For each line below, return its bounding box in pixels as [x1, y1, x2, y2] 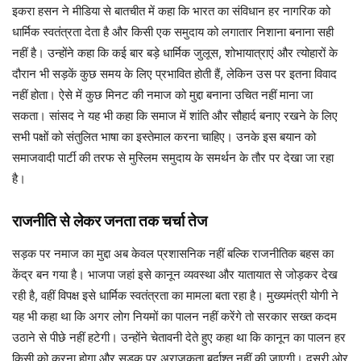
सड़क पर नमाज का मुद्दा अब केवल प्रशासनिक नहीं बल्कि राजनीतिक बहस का [12, 245, 334, 261]
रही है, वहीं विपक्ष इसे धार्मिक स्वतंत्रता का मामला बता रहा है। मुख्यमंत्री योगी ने [12, 287, 338, 303]
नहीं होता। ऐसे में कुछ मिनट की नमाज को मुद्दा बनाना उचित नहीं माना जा [12, 86, 313, 102]
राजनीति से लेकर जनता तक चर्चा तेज [12, 211, 207, 230]
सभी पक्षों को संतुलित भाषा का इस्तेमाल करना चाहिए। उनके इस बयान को [12, 128, 316, 144]
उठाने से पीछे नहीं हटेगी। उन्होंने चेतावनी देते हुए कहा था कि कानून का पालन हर [12, 329, 346, 345]
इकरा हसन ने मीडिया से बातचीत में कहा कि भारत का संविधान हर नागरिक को [12, 2, 330, 19]
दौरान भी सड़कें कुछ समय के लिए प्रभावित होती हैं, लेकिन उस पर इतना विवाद [12, 65, 337, 81]
